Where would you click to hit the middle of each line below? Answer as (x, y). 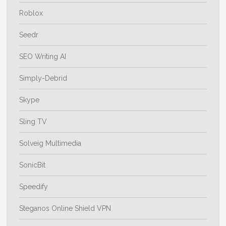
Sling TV (33, 122)
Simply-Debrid (43, 78)
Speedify (34, 187)
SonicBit (33, 165)
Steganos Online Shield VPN (65, 209)
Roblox (31, 13)
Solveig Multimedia (50, 144)
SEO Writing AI (43, 57)
